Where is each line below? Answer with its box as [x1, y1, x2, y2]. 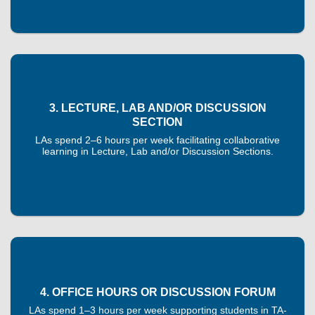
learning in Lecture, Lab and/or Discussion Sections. [41, 146, 274, 157]
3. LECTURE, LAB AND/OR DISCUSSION [49, 101, 266, 114]
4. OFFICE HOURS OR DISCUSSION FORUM [39, 285, 276, 298]
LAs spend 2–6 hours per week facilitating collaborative [35, 134, 280, 146]
